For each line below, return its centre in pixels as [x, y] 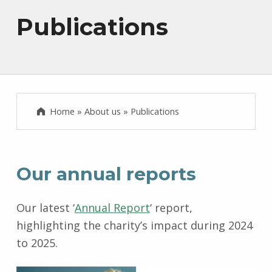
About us [103, 111]
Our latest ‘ [45, 208]
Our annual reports [106, 174]
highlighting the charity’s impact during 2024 [134, 226]
